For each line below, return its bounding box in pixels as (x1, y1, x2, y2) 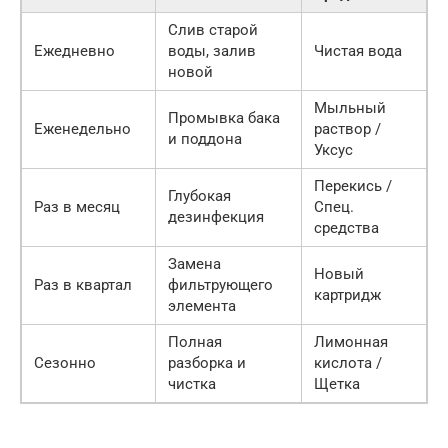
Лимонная (314, 333, 388, 352)
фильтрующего (168, 276, 273, 295)
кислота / (314, 354, 382, 373)
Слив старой (168, 21, 258, 40)
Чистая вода (314, 42, 402, 61)
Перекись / (314, 177, 392, 196)
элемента (168, 297, 236, 316)
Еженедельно (34, 120, 131, 139)
